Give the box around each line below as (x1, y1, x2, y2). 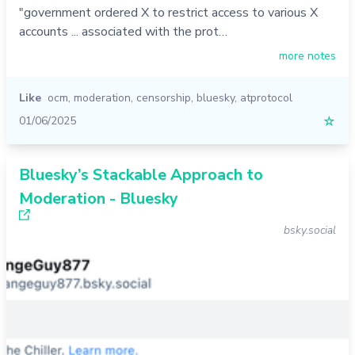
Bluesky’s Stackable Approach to (19, 164, 263, 186)
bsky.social (284, 223, 336, 239)
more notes (279, 48, 336, 64)
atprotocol (240, 90, 292, 106)
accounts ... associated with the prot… (19, 23, 227, 41)
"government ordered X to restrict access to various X (19, 4, 318, 22)
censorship (136, 90, 191, 106)
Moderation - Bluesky (19, 188, 178, 210)
